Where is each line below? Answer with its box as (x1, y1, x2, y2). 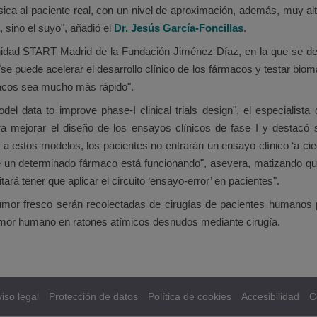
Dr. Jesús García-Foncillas (114, 22, 243, 35)
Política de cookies (148, 291, 231, 302)
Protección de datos (49, 291, 138, 302)
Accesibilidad (241, 291, 299, 302)
